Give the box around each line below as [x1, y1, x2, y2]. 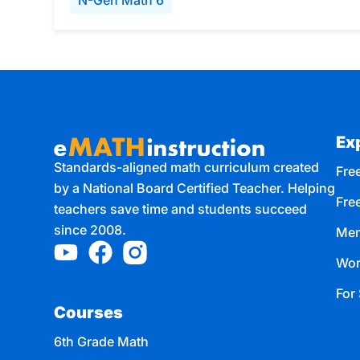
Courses [54, 303, 124, 323]
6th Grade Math [54, 333, 149, 350]
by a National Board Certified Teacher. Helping [54, 180, 336, 197]
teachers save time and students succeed [54, 201, 308, 218]
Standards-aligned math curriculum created [54, 159, 320, 176]
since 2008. [54, 222, 127, 239]
